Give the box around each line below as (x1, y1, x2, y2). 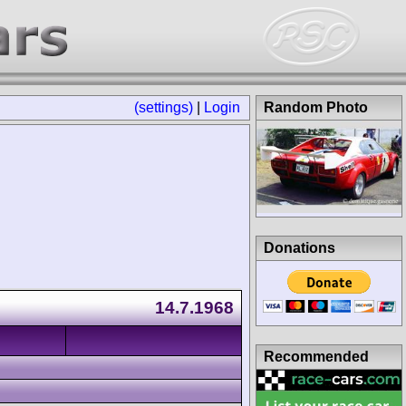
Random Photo (264, 100, 368, 115)
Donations (264, 239, 335, 256)
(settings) (134, 100, 193, 115)
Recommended (264, 348, 369, 364)
